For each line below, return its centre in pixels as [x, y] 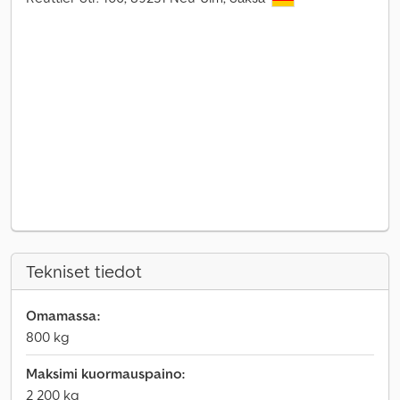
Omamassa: [63, 315]
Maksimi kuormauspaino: [105, 373]
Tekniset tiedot [84, 271]
